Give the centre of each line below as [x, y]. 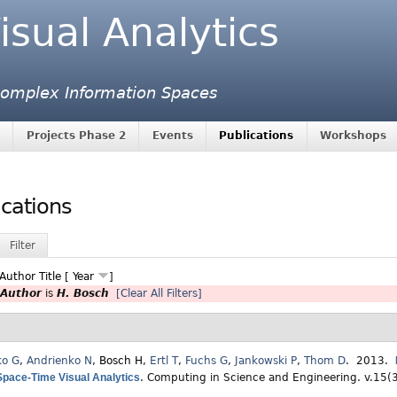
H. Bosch [83, 294]
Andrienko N [59, 361]
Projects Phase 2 [76, 136]
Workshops [354, 136]
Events [172, 136]
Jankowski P [266, 361]
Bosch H [121, 361]
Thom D [325, 361]
